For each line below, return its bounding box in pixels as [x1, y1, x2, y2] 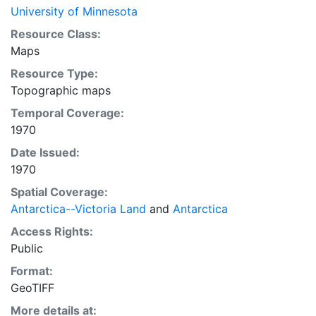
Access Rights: [11, 224, 93, 238]
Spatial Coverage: [11, 185, 108, 199]
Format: [11, 264, 53, 278]
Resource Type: [11, 66, 98, 80]
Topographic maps [11, 83, 111, 97]
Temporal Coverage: [11, 106, 124, 120]
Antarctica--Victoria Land [11, 202, 146, 216]
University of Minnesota [11, 4, 138, 18]
